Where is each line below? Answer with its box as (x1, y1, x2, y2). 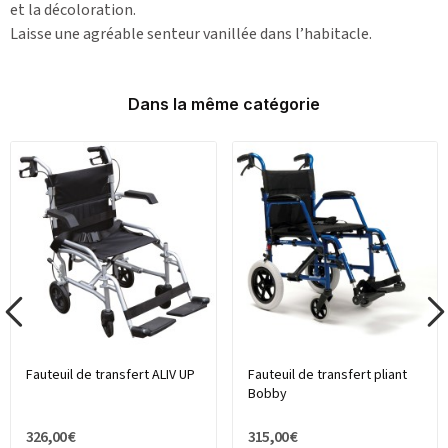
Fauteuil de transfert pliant (247, 365, 407, 386)
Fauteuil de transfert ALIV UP (26, 365, 195, 386)
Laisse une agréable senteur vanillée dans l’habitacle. (10, 22, 372, 45)
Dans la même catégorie (128, 93, 320, 114)
